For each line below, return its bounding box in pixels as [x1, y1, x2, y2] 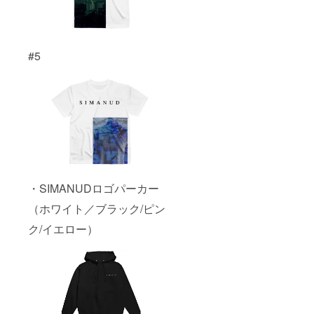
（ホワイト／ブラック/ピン [28, 200, 165, 217]
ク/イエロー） [28, 220, 98, 237]
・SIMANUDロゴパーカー [28, 179, 159, 196]
